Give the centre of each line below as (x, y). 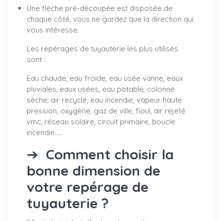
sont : (36, 59)
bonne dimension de (93, 170)
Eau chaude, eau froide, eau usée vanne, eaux (105, 78)
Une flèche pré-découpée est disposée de (100, 8)
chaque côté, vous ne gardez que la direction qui (110, 19)
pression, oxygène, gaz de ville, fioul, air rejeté (106, 111)
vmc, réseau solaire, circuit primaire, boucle (101, 122)
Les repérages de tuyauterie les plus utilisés (102, 49)
